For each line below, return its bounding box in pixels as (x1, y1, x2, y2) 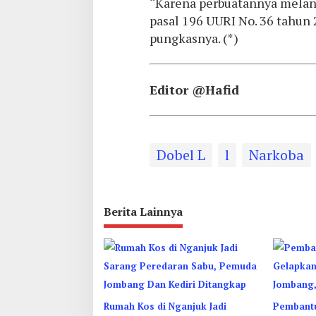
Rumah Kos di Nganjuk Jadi (104, 300, 226, 312)
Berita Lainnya (104, 204, 183, 219)
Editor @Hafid (149, 81, 239, 98)
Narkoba (248, 145, 304, 164)
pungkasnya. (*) (149, 30, 238, 47)
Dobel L (156, 145, 205, 164)
